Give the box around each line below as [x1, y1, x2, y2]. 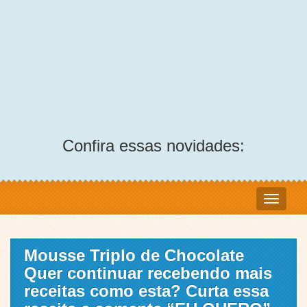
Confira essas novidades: [62, 136, 245, 156]
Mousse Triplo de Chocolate [24, 246, 244, 265]
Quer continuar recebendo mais [24, 264, 272, 283]
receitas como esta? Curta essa [24, 282, 269, 301]
